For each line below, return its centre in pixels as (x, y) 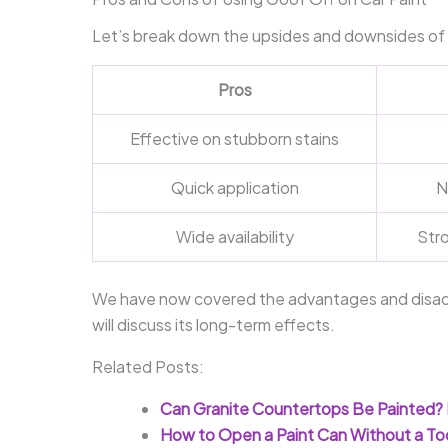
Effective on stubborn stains (234, 138)
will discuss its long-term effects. (213, 324)
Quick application (234, 187)
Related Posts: (148, 366)
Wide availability (234, 236)
